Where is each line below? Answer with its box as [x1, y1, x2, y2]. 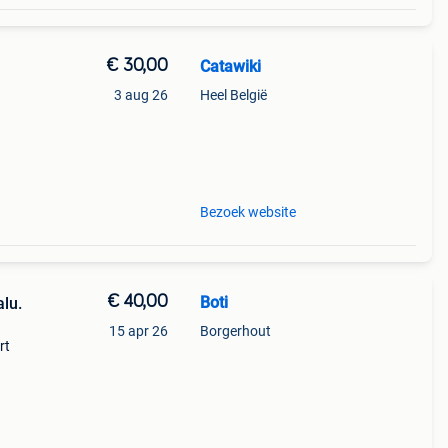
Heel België [199, 87, 267, 103]
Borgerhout [199, 323, 271, 339]
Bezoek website [199, 204, 296, 220]
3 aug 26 [113, 87, 168, 103]
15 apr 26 [108, 323, 168, 339]
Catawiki [199, 57, 261, 76]
